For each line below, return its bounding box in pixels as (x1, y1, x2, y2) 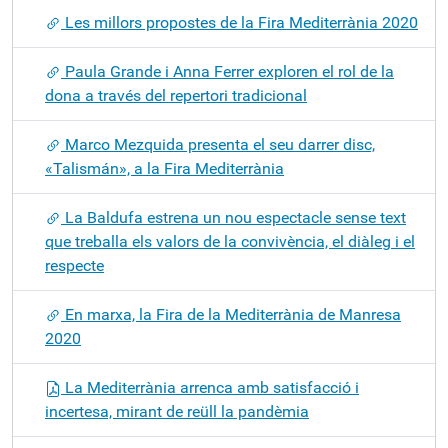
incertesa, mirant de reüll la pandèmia (45, 402, 309, 421)
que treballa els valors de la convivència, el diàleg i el (45, 232, 415, 251)
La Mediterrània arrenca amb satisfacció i (61, 378, 359, 397)
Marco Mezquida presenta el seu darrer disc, (61, 135, 375, 154)
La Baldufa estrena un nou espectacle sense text (61, 208, 406, 227)
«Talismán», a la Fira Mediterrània (45, 159, 284, 178)
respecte (45, 256, 104, 275)
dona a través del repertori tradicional (45, 86, 307, 105)
